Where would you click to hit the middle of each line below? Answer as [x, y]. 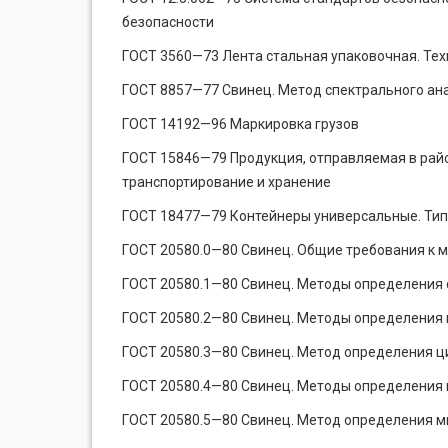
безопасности [168, 22]
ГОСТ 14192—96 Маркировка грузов [240, 124]
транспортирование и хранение [226, 182]
